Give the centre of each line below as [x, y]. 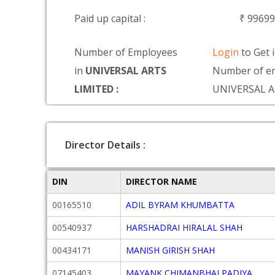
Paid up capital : [110, 18]
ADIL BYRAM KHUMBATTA [180, 205]
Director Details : [105, 145]
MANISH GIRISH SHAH [170, 250]
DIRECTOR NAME [161, 181]
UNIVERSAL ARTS [126, 71]
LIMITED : [96, 89]
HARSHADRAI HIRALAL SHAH [184, 227]
